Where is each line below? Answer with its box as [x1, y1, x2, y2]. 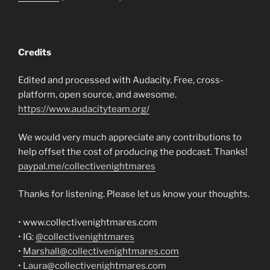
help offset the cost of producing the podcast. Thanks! [18, 146, 248, 157]
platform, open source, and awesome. [18, 89, 177, 101]
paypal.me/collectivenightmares [18, 160, 155, 172]
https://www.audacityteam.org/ [18, 104, 149, 115]
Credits [18, 46, 51, 58]
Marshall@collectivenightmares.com [23, 245, 179, 257]
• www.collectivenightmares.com [18, 216, 157, 228]
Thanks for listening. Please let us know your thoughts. [18, 189, 250, 200]
